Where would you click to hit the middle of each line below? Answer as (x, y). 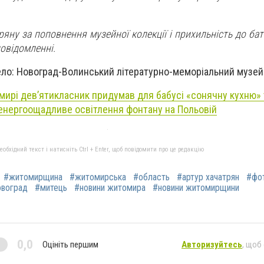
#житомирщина (33, 177)
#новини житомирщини (196, 188)
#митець (51, 188)
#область (151, 177)
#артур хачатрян (208, 177)
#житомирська (98, 177)
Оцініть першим (70, 244)
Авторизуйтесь (212, 244)
